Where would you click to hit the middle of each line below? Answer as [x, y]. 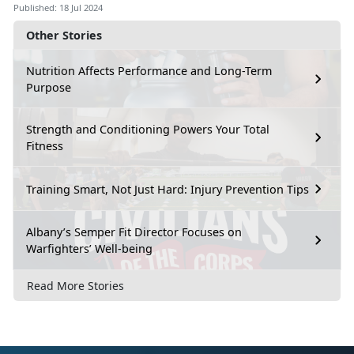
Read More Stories [75, 286]
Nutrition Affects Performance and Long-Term [149, 71]
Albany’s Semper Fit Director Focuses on [134, 232]
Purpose [49, 88]
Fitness [45, 146]
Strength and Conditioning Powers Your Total [148, 130]
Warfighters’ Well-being [89, 249]
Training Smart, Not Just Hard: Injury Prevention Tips [168, 189]
